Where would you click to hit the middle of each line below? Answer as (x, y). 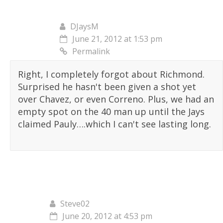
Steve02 (75, 204)
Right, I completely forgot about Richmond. (111, 74)
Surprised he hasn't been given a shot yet (107, 87)
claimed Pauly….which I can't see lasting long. (114, 124)
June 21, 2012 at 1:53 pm (117, 39)
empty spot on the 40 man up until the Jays (111, 112)
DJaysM (84, 27)
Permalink (91, 52)
